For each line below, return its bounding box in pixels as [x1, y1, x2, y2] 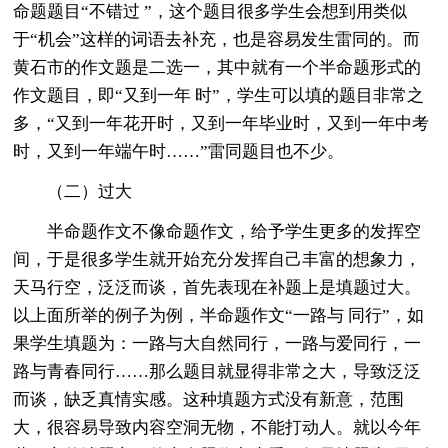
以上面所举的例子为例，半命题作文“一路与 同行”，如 [13, 305, 425, 325]
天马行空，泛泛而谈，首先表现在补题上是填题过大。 [13, 277, 422, 297]
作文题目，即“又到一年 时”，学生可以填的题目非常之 [13, 85, 425, 105]
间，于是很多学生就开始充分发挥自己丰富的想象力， [13, 249, 422, 269]
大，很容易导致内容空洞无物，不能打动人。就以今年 [13, 417, 422, 437]
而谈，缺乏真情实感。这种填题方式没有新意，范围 [13, 389, 405, 409]
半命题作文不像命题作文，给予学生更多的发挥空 [47, 221, 422, 241]
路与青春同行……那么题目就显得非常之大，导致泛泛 [13, 361, 422, 381]
